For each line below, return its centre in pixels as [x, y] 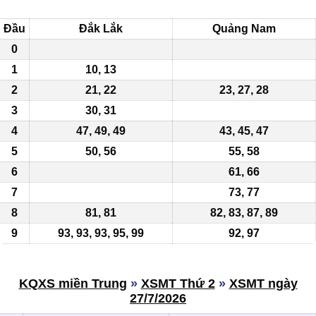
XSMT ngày [263, 284]
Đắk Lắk [101, 29]
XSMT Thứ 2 [178, 284]
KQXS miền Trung [73, 284]
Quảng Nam [244, 29]
